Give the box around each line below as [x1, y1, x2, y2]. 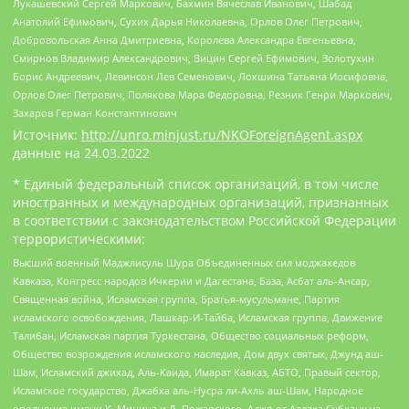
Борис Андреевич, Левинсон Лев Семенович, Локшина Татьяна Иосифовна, [13, 69, 388, 84]
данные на [13, 144, 84, 163]
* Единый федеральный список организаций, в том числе [13, 175, 379, 194]
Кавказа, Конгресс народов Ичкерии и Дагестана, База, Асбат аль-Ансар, [13, 274, 370, 288]
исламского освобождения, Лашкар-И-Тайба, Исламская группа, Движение [13, 310, 383, 325]
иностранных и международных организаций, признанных [13, 194, 388, 212]
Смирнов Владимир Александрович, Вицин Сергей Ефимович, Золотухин [13, 51, 374, 66]
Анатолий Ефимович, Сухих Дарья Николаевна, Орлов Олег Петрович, [13, 15, 362, 29]
